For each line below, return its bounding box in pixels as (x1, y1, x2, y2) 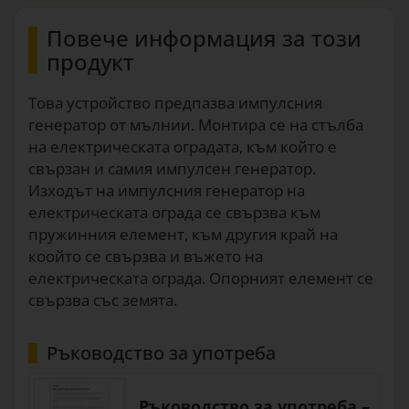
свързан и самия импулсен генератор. (28, 158, 316, 179)
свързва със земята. (28, 289, 177, 310)
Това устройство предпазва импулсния (28, 92, 322, 113)
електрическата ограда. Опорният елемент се (28, 267, 373, 288)
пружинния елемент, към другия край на (28, 224, 338, 245)
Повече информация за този (47, 23, 362, 53)
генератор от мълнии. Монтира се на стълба (28, 114, 363, 135)
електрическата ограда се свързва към (28, 202, 320, 223)
